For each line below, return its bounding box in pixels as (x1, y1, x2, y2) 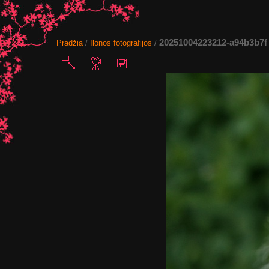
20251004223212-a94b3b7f (159, 37, 268, 47)
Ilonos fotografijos (90, 38, 153, 47)
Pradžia (56, 38, 83, 47)
